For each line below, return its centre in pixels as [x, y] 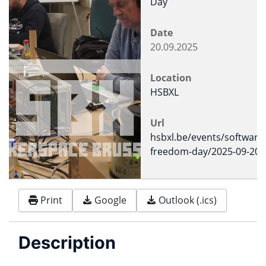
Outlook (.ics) [188, 200]
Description [67, 242]
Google [110, 200]
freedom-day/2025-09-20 [205, 151]
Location [171, 78]
